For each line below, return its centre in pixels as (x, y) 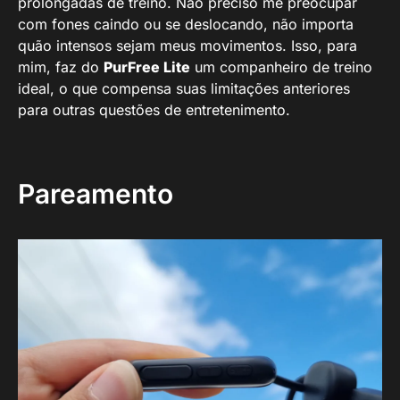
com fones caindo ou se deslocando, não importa (186, 24)
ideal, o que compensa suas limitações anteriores (184, 88)
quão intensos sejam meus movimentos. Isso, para (187, 46)
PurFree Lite (147, 67)
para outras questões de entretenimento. (154, 110)
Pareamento (96, 194)
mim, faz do (61, 67)
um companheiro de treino (281, 67)
